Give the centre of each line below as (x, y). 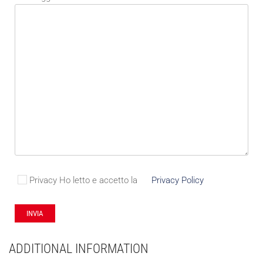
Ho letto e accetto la (98, 180)
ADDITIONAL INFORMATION (79, 249)
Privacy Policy (178, 180)
